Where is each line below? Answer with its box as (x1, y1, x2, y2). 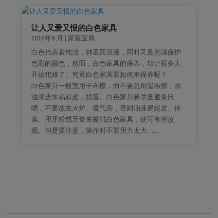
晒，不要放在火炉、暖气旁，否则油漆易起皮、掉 (31, 104, 181, 113)
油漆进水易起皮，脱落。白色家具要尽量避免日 (31, 92, 174, 102)
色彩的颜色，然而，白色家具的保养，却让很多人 (31, 59, 181, 68)
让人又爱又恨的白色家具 (31, 23, 117, 33)
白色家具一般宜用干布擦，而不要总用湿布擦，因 (31, 81, 181, 91)
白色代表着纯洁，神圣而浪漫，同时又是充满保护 (31, 48, 181, 57)
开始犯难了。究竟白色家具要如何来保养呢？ (31, 70, 167, 79)
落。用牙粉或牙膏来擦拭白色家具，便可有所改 (31, 115, 174, 124)
